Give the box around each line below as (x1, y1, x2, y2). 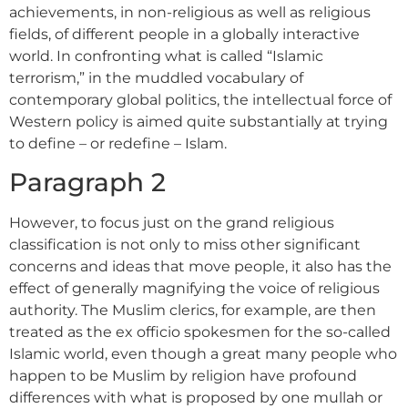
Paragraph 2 (9, 167, 166, 199)
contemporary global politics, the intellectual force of (9, 91, 392, 108)
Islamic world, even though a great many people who (9, 345, 397, 363)
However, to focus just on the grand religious (9, 214, 334, 232)
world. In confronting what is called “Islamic (9, 47, 323, 65)
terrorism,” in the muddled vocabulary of (9, 69, 303, 87)
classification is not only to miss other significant (9, 236, 361, 254)
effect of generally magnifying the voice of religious (9, 280, 380, 298)
